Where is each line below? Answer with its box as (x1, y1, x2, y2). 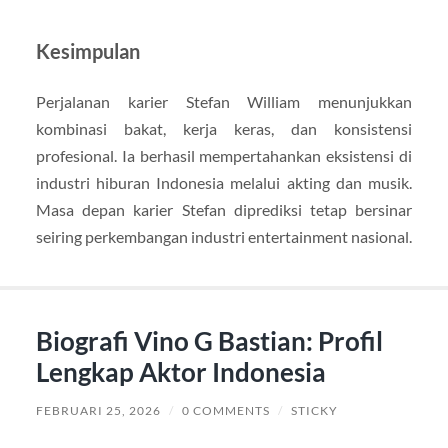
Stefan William (185, 92, 301, 112)
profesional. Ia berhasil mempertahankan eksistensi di (35, 146, 413, 166)
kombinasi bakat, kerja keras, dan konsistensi (35, 119, 413, 139)
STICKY (290, 403, 338, 419)
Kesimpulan (35, 39, 140, 64)
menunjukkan (300, 92, 413, 112)
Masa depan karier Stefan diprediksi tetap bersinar (35, 200, 413, 220)
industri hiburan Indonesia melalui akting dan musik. (35, 173, 413, 193)
